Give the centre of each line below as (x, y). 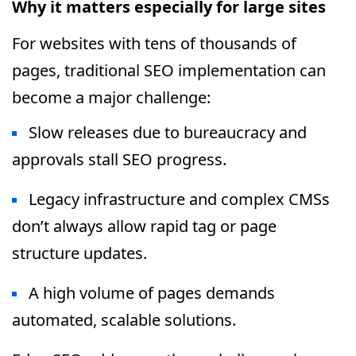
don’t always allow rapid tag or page (144, 226)
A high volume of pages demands (152, 293)
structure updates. (79, 253)
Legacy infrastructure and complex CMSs (179, 199)
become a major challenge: (111, 97)
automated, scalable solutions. (124, 320)
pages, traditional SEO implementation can (169, 70)
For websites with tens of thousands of (154, 43)
